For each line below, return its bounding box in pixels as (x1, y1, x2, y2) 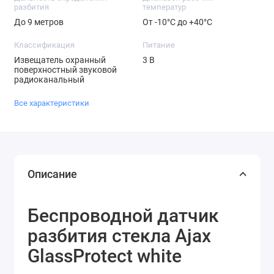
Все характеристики (13, 98, 89, 108)
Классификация (13, 40, 75, 50)
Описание (28, 168, 77, 181)
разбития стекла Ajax (28, 225, 211, 247)
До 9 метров (13, 17, 64, 28)
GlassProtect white (28, 245, 182, 267)
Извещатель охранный (13, 55, 106, 65)
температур (142, 2, 186, 12)
